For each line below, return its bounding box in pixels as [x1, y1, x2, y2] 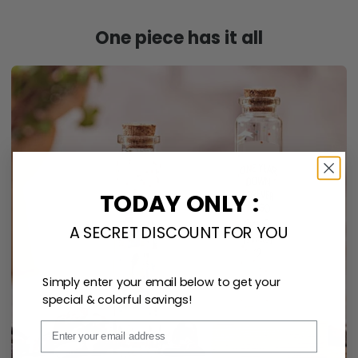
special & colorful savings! [42, 290, 193, 307]
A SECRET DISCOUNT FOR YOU [69, 221, 289, 243]
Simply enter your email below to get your [42, 273, 281, 290]
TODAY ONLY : [99, 187, 259, 221]
